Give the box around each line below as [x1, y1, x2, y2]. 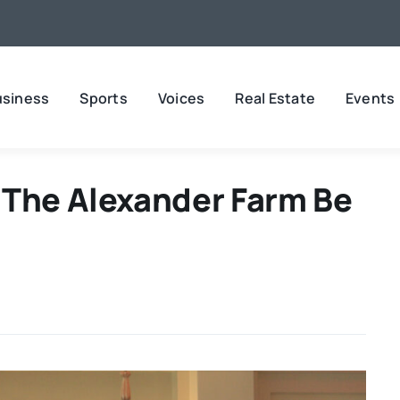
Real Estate [235, 87, 315, 108]
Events [346, 87, 396, 108]
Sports [79, 87, 128, 108]
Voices [157, 87, 205, 108]
